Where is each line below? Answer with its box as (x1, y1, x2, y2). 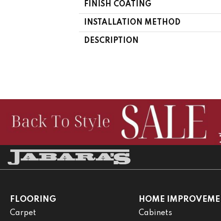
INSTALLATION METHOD (84, 18, 181, 27)
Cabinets (138, 209, 172, 217)
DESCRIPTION (84, 37, 139, 45)
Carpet (10, 209, 36, 217)
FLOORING (10, 195, 56, 204)
